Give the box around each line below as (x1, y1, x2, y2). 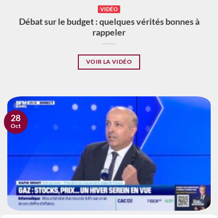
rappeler (92, 27, 126, 38)
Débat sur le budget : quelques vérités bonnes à (18, 17, 200, 27)
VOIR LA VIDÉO (86, 58, 132, 66)
